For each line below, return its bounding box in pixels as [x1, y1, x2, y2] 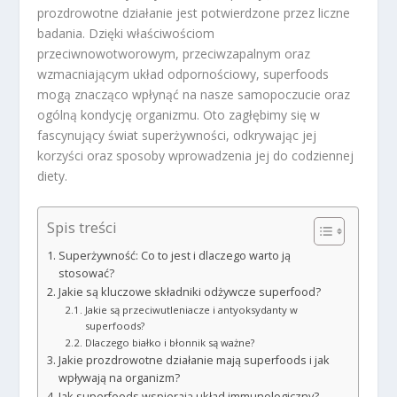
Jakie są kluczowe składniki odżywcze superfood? [58, 284, 321, 300]
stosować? [58, 265, 114, 281]
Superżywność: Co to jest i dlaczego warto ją [58, 247, 291, 263]
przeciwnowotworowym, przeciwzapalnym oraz [37, 45, 311, 63]
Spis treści [47, 216, 118, 237]
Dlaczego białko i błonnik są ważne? [84, 335, 254, 349]
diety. [37, 167, 68, 185]
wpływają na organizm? [58, 370, 180, 385]
